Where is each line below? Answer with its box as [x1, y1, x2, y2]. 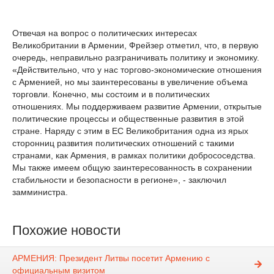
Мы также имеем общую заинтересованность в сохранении [12, 163, 252, 172]
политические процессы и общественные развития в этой [12, 114, 244, 124]
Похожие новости [12, 223, 120, 238]
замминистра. [12, 187, 68, 197]
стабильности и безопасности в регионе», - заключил [12, 175, 226, 185]
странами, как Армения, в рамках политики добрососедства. [12, 150, 256, 160]
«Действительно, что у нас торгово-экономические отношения [12, 65, 262, 75]
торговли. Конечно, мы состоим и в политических [12, 89, 210, 99]
